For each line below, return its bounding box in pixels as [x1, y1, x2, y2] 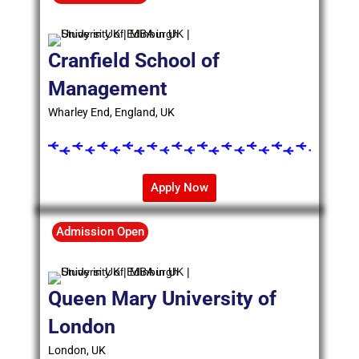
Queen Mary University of [48, 287, 276, 311]
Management [48, 77, 167, 101]
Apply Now [151, 180, 208, 196]
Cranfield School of [48, 49, 220, 73]
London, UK [48, 344, 106, 357]
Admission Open [56, 224, 144, 240]
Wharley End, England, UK [48, 106, 175, 119]
